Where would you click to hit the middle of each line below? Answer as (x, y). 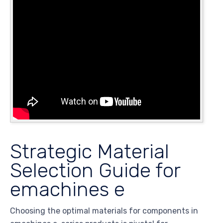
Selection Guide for (95, 170)
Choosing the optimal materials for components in (104, 211)
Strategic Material (90, 151)
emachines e (67, 189)
